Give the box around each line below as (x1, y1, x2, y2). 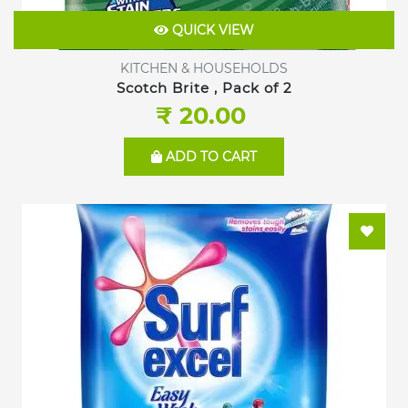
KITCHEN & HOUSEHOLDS (120, 59, 288, 76)
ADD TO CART (162, 148, 257, 166)
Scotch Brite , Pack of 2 (213, 78, 292, 97)
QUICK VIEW (168, 22, 254, 39)
